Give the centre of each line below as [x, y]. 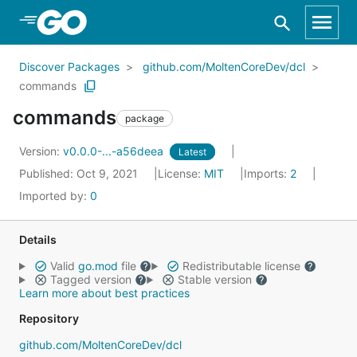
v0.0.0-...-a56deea [115, 151]
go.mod [98, 266]
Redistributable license [241, 266]
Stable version [214, 279]
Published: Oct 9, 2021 [80, 173]
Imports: [267, 173]
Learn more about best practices [104, 293]
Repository [49, 318]
